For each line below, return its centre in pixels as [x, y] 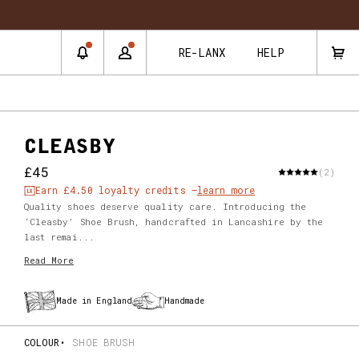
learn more [226, 190]
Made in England [94, 301]
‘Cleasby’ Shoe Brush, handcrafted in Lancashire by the [173, 222]
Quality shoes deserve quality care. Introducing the [165, 206]
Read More [48, 260]
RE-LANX [202, 52]
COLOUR [42, 342]
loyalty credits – [145, 190]
